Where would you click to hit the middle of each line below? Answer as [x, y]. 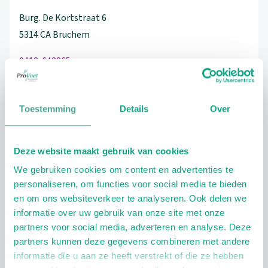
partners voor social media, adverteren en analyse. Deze [133, 227]
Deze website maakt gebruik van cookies [101, 151]
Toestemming [48, 108]
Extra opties [57, 189]
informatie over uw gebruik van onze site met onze [119, 213]
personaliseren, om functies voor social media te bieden [130, 184]
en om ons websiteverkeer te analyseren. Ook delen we [130, 199]
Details [134, 108]
